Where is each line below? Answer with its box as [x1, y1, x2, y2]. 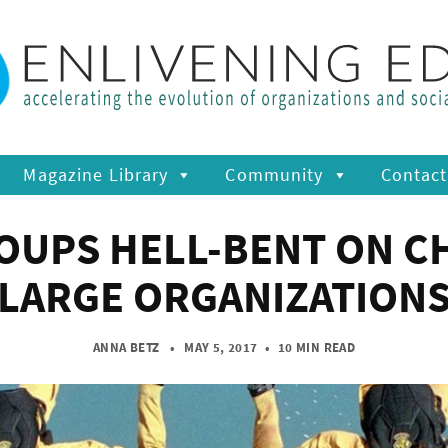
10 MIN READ [277, 339, 356, 356]
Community [225, 163, 324, 186]
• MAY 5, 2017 [159, 339, 258, 356]
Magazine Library [23, 163, 169, 186]
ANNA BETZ [92, 339, 160, 356]
